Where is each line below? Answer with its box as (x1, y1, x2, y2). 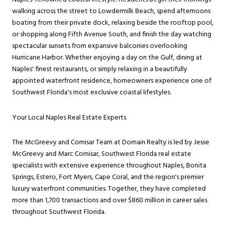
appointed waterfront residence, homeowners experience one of (12, 75, 211, 87)
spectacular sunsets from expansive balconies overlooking (12, 40, 187, 52)
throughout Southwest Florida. (12, 206, 105, 218)
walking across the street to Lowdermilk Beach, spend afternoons (12, 5, 210, 17)
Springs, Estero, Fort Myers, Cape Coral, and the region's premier (12, 172, 204, 184)
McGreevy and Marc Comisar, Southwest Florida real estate (12, 148, 191, 160)
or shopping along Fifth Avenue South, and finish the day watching (12, 28, 211, 40)
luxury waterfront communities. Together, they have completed (12, 183, 206, 195)
